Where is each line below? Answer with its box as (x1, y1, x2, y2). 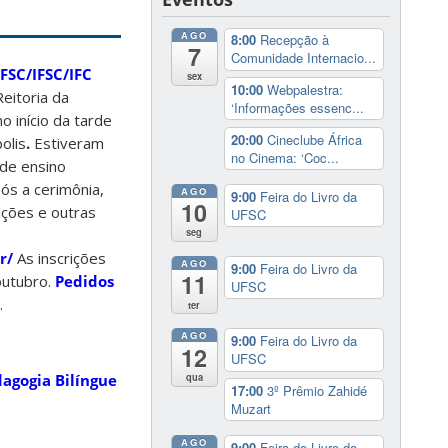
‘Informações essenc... (230, 97, 364, 117)
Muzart (230, 398, 271, 418)
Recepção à (259, 30, 329, 50)
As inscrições (13, 248, 106, 269)
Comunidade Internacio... (230, 48, 376, 68)
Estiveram (30, 133, 104, 154)
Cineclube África (266, 129, 362, 149)
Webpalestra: (266, 79, 343, 99)
